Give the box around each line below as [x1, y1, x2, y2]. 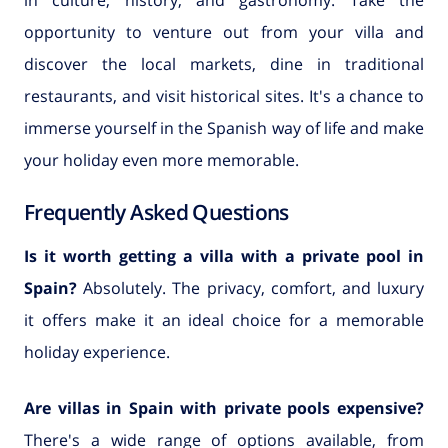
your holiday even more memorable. [24, 148, 299, 171]
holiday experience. [24, 341, 170, 364]
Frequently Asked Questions [24, 197, 289, 226]
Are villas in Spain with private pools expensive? [24, 397, 424, 420]
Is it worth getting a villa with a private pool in [24, 245, 424, 268]
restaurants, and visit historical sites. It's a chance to [24, 84, 424, 107]
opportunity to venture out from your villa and [24, 20, 424, 43]
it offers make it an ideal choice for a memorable [24, 309, 424, 332]
